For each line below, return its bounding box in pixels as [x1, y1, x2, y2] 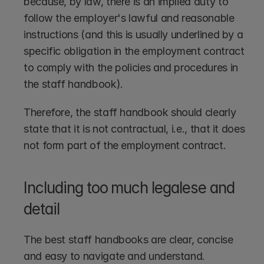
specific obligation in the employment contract [24, 44, 245, 57]
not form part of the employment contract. [24, 138, 226, 151]
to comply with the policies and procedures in [24, 61, 238, 74]
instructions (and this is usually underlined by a [24, 28, 243, 41]
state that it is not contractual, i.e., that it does [24, 122, 245, 135]
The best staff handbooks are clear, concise [24, 233, 233, 246]
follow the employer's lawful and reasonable [24, 11, 235, 24]
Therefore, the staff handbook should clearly [24, 105, 236, 118]
